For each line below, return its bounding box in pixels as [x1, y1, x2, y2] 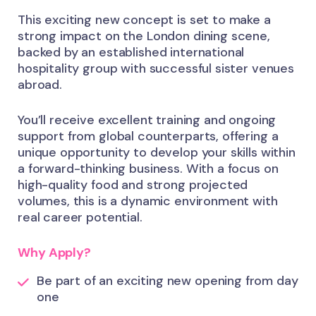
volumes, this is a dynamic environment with [18, 193, 278, 210]
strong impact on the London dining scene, [18, 28, 270, 45]
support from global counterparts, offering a [18, 128, 279, 145]
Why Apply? [18, 244, 91, 262]
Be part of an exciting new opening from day [37, 272, 298, 290]
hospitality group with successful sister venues [18, 60, 294, 78]
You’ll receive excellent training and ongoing [18, 111, 276, 129]
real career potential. [18, 209, 142, 226]
